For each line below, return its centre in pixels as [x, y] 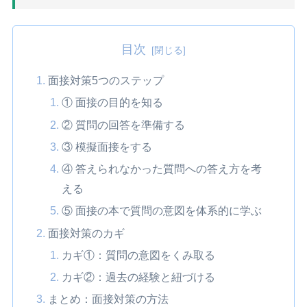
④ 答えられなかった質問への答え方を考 [161, 169]
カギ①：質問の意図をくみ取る [138, 255]
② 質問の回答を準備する [123, 124]
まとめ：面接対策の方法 [109, 299]
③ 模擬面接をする [107, 146]
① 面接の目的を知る [112, 102]
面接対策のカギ [87, 233]
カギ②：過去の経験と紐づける [138, 277]
